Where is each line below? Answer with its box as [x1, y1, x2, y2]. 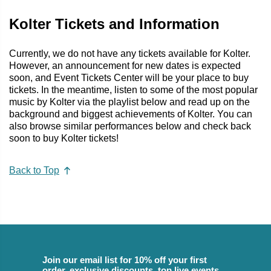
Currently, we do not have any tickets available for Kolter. [9, 48, 250, 59]
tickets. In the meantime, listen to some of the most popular [9, 84, 258, 95]
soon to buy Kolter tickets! [9, 132, 119, 143]
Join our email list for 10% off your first [42, 255, 207, 266]
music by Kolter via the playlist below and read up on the [9, 96, 250, 107]
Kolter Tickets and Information [9, 15, 220, 32]
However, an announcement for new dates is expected [9, 60, 241, 71]
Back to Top [9, 165, 59, 176]
